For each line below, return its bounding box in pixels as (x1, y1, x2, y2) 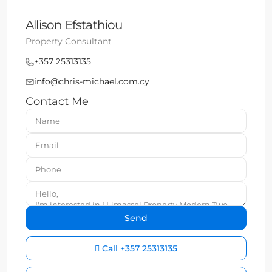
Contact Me (25, 95, 89, 109)
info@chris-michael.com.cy (34, 76, 149, 87)
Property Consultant (25, 36, 112, 47)
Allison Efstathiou (25, 18, 123, 33)
